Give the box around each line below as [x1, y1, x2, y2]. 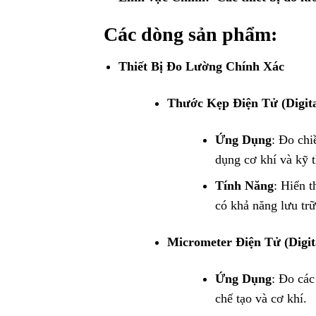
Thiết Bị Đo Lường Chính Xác [118, 59, 284, 73]
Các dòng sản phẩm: [104, 23, 277, 45]
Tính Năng [215, 178, 274, 193]
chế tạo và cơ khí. [215, 291, 308, 306]
